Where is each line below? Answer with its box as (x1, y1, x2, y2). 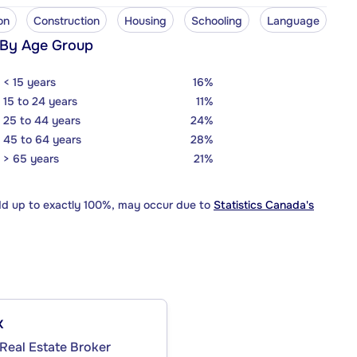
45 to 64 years (3, 131, 81, 147)
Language (267, 13, 320, 28)
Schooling (191, 13, 243, 28)
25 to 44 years (3, 112, 80, 127)
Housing (124, 13, 167, 28)
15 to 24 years (3, 93, 77, 108)
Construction (33, 13, 100, 28)
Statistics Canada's (214, 197, 314, 212)
